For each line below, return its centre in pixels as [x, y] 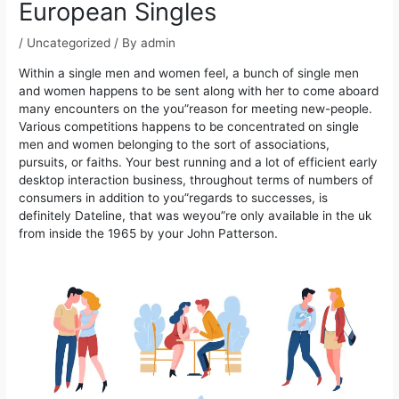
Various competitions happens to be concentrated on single [189, 126]
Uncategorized [69, 43]
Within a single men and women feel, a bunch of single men [189, 73]
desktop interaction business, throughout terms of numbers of [196, 179]
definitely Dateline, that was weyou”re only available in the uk [195, 215]
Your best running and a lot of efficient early [252, 162]
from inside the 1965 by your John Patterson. [149, 233]
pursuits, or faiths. [73, 162]
